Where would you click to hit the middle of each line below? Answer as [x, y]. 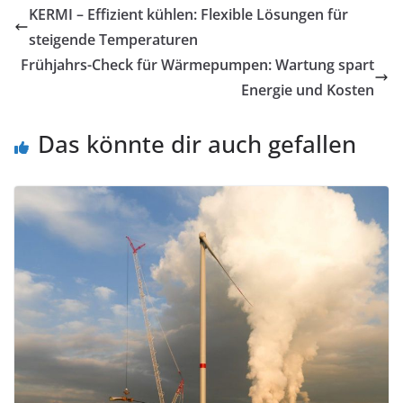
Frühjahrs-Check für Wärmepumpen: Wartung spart [197, 65]
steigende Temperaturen [113, 40]
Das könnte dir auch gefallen [197, 144]
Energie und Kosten [308, 90]
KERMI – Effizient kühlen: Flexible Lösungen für [188, 15]
